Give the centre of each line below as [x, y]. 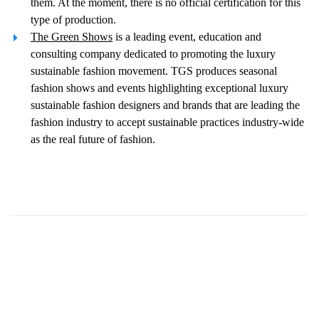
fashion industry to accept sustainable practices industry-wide [167, 122]
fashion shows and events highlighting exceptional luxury [159, 88]
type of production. [73, 20]
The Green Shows [72, 37]
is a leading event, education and [187, 37]
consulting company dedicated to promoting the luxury [153, 54]
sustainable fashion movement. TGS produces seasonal [154, 71]
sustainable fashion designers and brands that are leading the [165, 105]
